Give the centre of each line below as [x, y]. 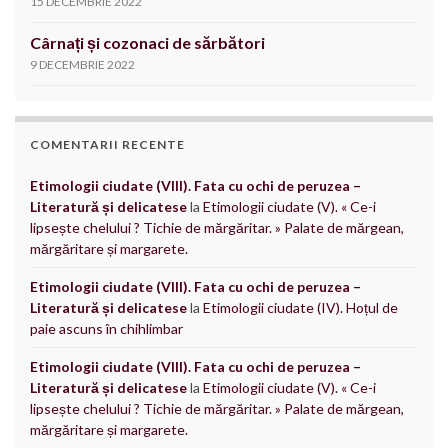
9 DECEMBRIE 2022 [82, 64]
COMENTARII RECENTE [107, 144]
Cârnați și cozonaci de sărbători [147, 42]
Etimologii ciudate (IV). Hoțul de [300, 307]
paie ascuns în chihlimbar [106, 328]
